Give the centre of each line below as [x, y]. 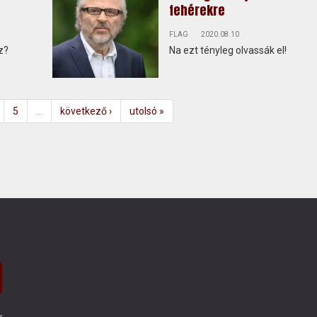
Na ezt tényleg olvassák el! [227, 50]
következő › [86, 111]
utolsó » [146, 111]
